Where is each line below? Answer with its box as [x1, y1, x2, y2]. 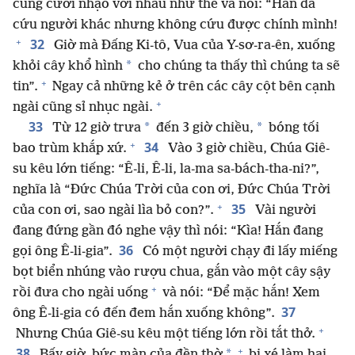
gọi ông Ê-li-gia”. [13, 244, 113, 260]
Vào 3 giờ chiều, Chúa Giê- [165, 141, 330, 157]
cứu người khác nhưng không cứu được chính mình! [13, 17, 338, 33]
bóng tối [265, 120, 319, 136]
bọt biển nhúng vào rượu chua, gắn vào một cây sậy [13, 265, 330, 281]
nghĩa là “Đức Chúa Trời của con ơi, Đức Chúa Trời [13, 182, 330, 198]
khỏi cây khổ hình [13, 59, 123, 74]
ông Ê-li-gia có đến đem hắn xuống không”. [13, 306, 275, 322]
